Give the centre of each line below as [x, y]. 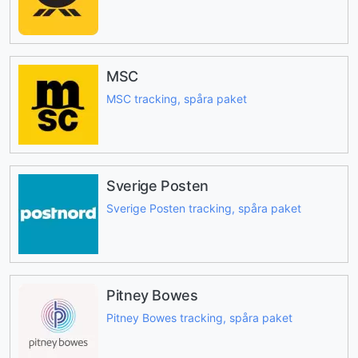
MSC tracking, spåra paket [177, 99]
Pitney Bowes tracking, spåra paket [199, 318]
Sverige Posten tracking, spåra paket [204, 209]
